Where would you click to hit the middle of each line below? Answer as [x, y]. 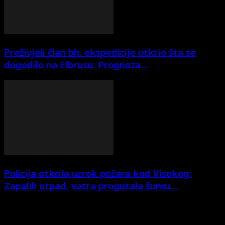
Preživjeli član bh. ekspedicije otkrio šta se [100, 52]
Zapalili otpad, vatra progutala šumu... [91, 185]
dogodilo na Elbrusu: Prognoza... [76, 64]
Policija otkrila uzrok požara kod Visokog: [98, 173]
